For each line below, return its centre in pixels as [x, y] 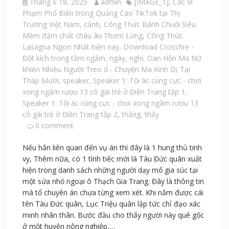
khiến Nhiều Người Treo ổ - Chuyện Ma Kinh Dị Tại [106, 69]
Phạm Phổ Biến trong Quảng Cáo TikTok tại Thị [101, 13]
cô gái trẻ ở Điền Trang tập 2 [70, 114]
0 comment [54, 125]
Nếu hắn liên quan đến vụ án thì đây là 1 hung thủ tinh [112, 147]
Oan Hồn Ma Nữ [174, 58]
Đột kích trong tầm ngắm [64, 58]
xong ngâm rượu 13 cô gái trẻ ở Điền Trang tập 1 [104, 91]
